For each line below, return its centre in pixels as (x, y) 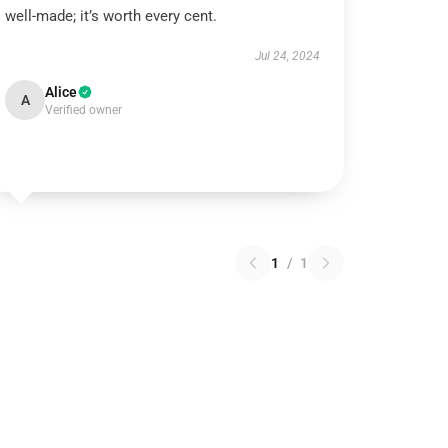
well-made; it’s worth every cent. (111, 16)
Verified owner (84, 110)
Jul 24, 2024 (287, 56)
